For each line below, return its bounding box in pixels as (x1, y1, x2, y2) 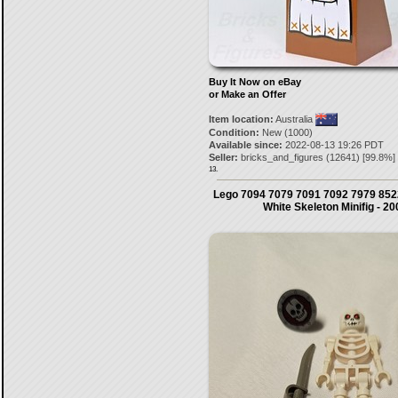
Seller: (208, 152, 238, 163)
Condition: (208, 127, 259, 138)
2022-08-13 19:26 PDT (282, 139, 384, 150)
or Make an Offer (208, 89, 286, 99)
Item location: (208, 114, 274, 124)
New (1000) (259, 127, 313, 138)
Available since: (208, 139, 283, 150)
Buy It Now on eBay (208, 76, 301, 87)
